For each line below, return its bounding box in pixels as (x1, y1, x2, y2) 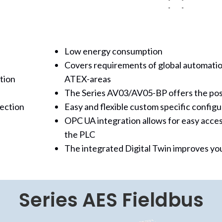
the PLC (64, 129, 95, 140)
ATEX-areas (64, 73, 111, 84)
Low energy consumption (64, 46, 163, 56)
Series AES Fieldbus (18, 187, 204, 213)
